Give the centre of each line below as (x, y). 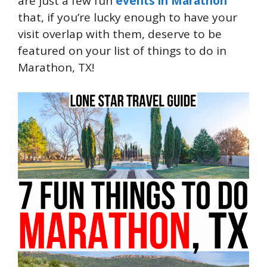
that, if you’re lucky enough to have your (128, 17)
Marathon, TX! (56, 67)
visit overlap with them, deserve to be (120, 34)
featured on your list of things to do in (122, 50)
